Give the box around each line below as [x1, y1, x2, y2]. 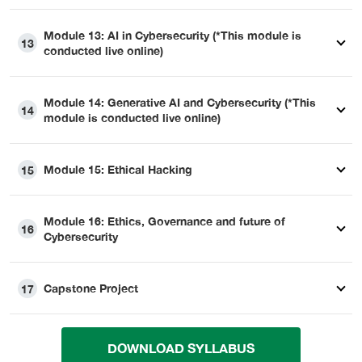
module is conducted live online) [44, 111, 221, 125]
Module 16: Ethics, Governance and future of [44, 214, 285, 229]
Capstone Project [44, 281, 138, 296]
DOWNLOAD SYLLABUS [107, 340, 255, 356]
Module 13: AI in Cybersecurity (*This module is [44, 28, 301, 43]
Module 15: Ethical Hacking [44, 162, 192, 177]
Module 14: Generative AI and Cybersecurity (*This [44, 95, 316, 110]
